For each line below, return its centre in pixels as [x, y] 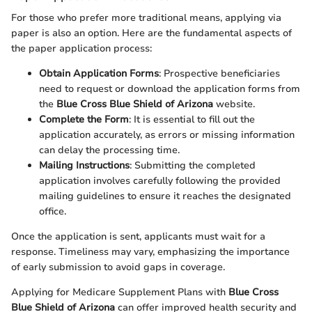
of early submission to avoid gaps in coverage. [118, 267]
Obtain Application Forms [99, 73]
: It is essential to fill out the [192, 119]
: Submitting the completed [193, 165]
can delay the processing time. [109, 150]
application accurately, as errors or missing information [167, 134]
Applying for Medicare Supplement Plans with [120, 292]
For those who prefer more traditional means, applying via [146, 17]
